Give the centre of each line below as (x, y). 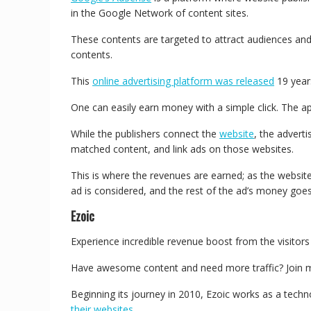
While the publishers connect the (145, 134)
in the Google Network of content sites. (161, 13)
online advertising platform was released (183, 81)
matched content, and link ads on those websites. (184, 149)
